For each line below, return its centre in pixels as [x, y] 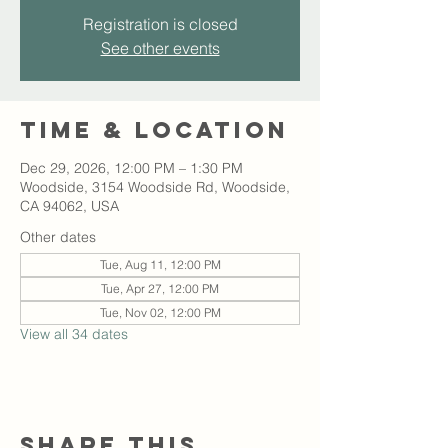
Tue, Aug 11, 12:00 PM [160, 264]
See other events [160, 48]
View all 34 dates [74, 334]
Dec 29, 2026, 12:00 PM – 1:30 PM [131, 168]
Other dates [58, 237]
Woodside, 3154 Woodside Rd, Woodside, [155, 187]
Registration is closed [160, 24]
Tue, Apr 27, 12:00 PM [160, 288]
